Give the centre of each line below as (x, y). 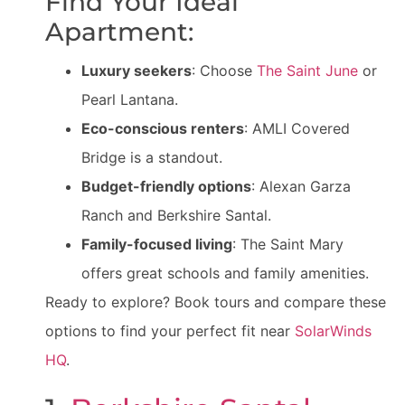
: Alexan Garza (301, 187)
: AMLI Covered (297, 129)
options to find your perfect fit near (170, 331)
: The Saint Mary (288, 245)
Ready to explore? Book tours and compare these (216, 302)
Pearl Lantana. (130, 100)
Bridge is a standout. (152, 158)
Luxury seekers (137, 71)
